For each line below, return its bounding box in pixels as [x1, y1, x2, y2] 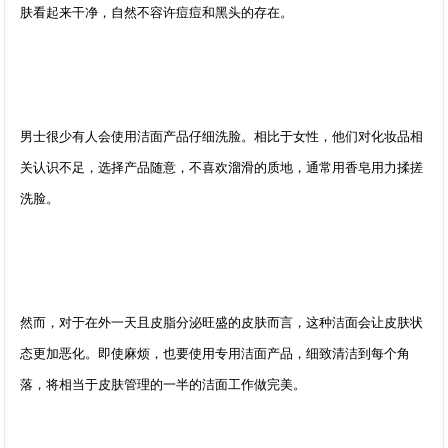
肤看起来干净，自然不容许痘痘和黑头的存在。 [20, 5, 294, 20]
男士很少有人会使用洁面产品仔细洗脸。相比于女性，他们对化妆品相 [20, 129, 424, 144]
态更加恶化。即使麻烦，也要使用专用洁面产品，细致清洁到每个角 [20, 346, 411, 361]
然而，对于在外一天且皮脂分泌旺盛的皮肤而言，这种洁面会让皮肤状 [20, 315, 424, 330]
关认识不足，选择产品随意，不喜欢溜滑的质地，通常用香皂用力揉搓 [20, 160, 424, 175]
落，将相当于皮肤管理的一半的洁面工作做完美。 [20, 377, 307, 392]
